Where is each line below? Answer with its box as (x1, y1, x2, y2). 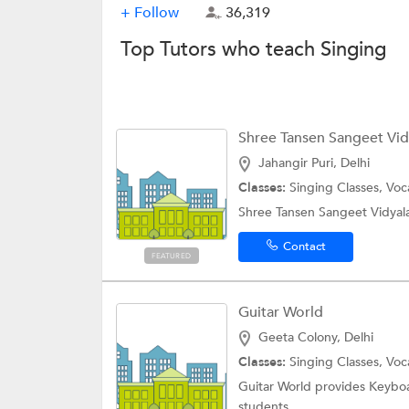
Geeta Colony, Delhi (258, 329, 373, 346)
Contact (282, 238, 326, 255)
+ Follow (121, 3, 179, 23)
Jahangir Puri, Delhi (258, 154, 370, 172)
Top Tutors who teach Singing (121, 36, 386, 63)
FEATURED (152, 251, 192, 261)
